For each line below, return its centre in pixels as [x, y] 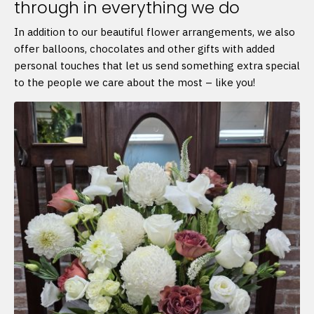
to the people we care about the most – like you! [135, 83]
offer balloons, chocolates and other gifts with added [144, 49]
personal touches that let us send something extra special [157, 66]
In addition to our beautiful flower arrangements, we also [155, 32]
